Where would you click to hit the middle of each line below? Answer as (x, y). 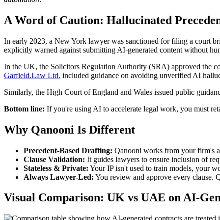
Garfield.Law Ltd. (32, 75)
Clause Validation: (54, 159)
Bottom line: (24, 109)
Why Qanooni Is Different (69, 129)
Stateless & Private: (56, 168)
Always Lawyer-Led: (59, 177)
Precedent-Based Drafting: (68, 150)
